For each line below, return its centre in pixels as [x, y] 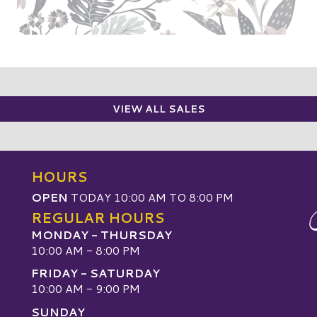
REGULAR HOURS [98, 217]
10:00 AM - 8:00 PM [86, 250]
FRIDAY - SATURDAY [96, 273]
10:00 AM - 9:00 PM [86, 289]
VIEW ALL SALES [158, 109]
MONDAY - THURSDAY [102, 234]
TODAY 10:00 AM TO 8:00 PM [151, 197]
